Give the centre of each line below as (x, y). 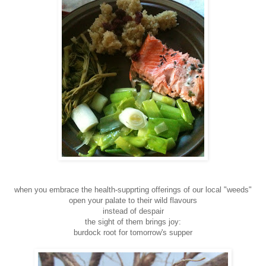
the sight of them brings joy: (133, 221)
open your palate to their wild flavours (133, 200)
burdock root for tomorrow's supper (133, 232)
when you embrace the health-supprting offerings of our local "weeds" (133, 189)
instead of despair (133, 211)
